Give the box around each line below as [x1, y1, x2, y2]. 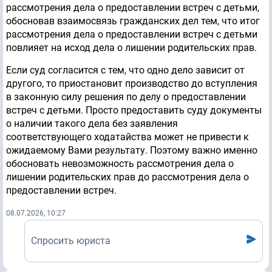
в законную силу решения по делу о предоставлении [6, 91, 246, 103]
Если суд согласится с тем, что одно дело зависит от [6, 64, 245, 76]
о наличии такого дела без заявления [6, 118, 178, 130]
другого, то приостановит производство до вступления [6, 78, 257, 90]
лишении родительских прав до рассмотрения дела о [6, 171, 249, 183]
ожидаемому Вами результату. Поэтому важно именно [6, 144, 257, 157]
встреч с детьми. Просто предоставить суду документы [6, 104, 262, 117]
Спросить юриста [31, 235, 110, 247]
